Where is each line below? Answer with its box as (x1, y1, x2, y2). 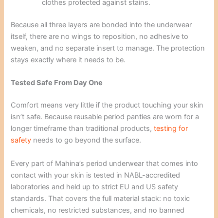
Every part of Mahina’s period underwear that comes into (11, 159, 199, 168)
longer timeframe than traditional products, (11, 124, 154, 133)
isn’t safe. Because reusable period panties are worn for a (11, 112, 200, 122)
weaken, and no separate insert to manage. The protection (11, 44, 205, 53)
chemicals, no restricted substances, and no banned (11, 205, 185, 215)
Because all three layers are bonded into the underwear (11, 20, 192, 29)
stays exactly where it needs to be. (11, 55, 126, 64)
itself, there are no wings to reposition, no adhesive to (11, 32, 189, 41)
